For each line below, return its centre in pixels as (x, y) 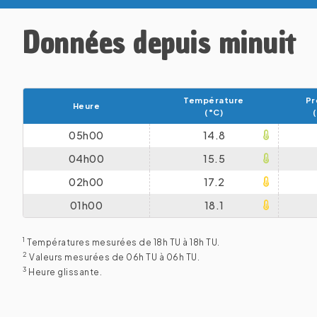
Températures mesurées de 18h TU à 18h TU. (122, 242)
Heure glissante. (64, 272)
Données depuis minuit (159, 43)
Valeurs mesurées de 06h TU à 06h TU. (113, 257)
